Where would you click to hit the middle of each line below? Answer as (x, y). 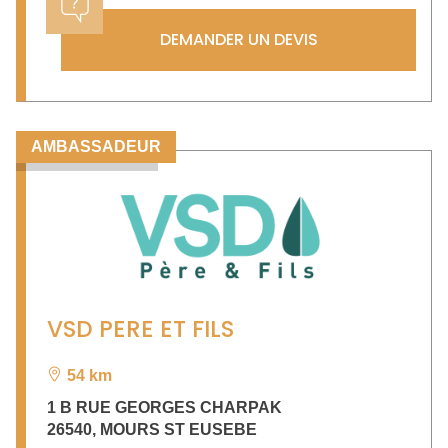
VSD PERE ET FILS (140, 328)
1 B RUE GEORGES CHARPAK (164, 407)
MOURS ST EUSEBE (178, 429)
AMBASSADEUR (96, 147)
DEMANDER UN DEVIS (238, 40)
